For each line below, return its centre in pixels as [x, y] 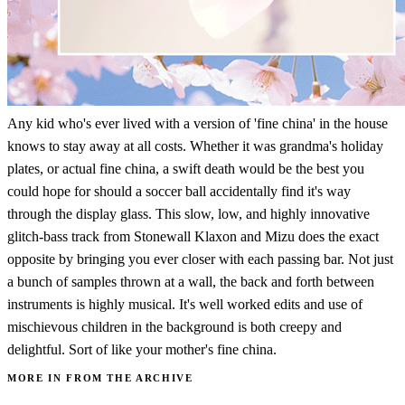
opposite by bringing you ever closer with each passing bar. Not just [200, 259]
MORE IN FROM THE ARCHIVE [100, 377]
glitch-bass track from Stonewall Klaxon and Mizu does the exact [193, 236]
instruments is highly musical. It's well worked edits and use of [185, 304]
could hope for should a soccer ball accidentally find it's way [179, 191]
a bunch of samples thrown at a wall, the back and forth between [191, 281]
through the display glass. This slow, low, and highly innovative [188, 213]
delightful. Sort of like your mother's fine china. [142, 349]
